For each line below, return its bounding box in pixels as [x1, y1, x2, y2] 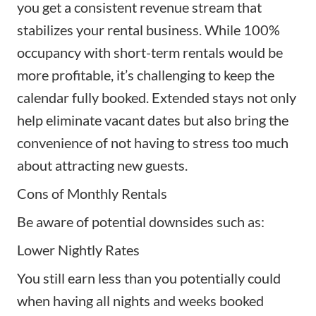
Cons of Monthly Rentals [17, 185, 167, 202]
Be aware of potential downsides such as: [17, 213, 265, 231]
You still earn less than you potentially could [17, 269, 281, 287]
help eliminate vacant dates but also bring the [17, 111, 288, 129]
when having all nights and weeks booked [17, 292, 264, 310]
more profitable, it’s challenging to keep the [17, 66, 274, 84]
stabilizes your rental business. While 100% [17, 21, 280, 39]
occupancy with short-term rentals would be [17, 44, 283, 61]
